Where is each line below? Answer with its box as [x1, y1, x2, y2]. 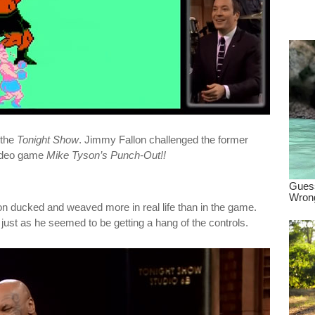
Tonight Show [17, 134, 79, 146]
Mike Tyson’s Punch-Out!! [46, 149, 166, 161]
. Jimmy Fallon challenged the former [79, 134, 248, 146]
